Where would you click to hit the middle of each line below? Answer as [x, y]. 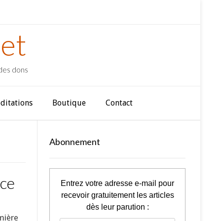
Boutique [69, 103]
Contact [119, 103]
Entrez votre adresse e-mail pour [117, 183]
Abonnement [75, 142]
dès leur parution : [117, 207]
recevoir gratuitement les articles [117, 195]
